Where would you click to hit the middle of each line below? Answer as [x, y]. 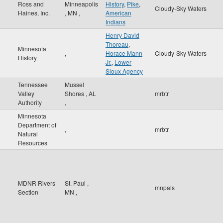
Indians [115, 22]
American [118, 13]
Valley [26, 93]
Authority [30, 102]
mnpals [165, 187]
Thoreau [117, 44]
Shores [75, 93]
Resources [33, 143]
